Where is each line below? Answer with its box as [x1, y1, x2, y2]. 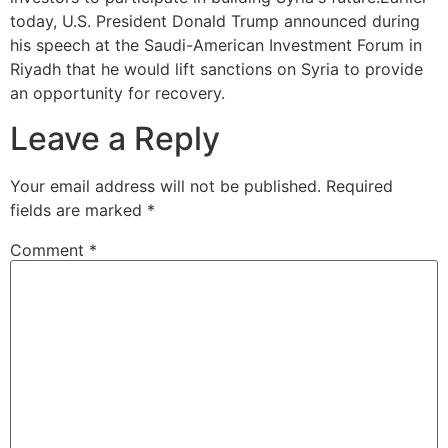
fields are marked [10, 199, 147, 220]
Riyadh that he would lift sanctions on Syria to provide [10, 59, 423, 80]
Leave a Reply [10, 118, 220, 158]
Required [326, 175, 393, 196]
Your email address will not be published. [10, 175, 321, 196]
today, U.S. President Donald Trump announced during [10, 11, 420, 32]
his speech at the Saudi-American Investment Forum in [10, 35, 422, 56]
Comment [10, 239, 89, 260]
